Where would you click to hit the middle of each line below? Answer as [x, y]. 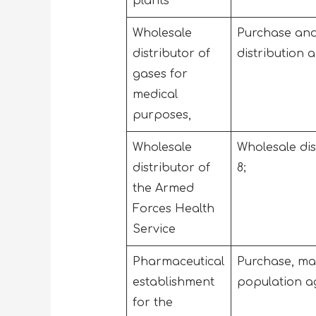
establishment [173, 282]
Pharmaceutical [178, 261]
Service [156, 229]
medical [155, 94]
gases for [160, 74]
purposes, [165, 115]
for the [152, 302]
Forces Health [173, 208]
